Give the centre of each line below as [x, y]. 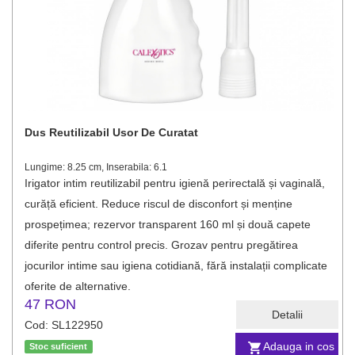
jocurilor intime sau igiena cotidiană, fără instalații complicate [176, 265]
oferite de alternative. [78, 286]
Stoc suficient [59, 346]
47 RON [50, 304]
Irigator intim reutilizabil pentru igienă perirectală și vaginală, [175, 183]
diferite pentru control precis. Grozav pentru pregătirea [161, 245]
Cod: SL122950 [64, 325]
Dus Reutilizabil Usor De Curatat [111, 132]
